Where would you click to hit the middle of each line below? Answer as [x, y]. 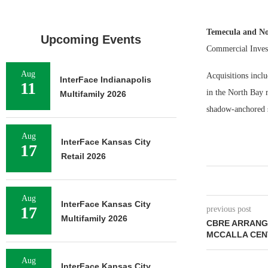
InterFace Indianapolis [106, 80]
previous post [229, 209]
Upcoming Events [91, 39]
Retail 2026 [83, 156]
